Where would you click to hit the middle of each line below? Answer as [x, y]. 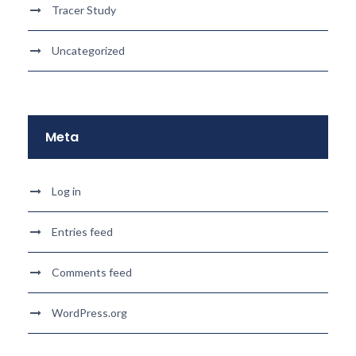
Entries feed [82, 232]
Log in [66, 191]
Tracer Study [84, 10]
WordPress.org [89, 313]
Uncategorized [88, 50]
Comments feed [92, 272]
